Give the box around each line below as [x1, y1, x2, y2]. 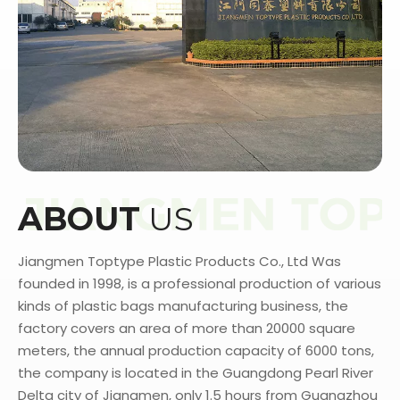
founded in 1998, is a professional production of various [18, 273, 381, 293]
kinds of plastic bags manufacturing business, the [18, 296, 348, 315]
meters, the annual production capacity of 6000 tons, [18, 340, 374, 360]
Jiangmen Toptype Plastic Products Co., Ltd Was [18, 251, 341, 271]
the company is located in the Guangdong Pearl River [18, 362, 373, 382]
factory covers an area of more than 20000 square [18, 318, 355, 337]
